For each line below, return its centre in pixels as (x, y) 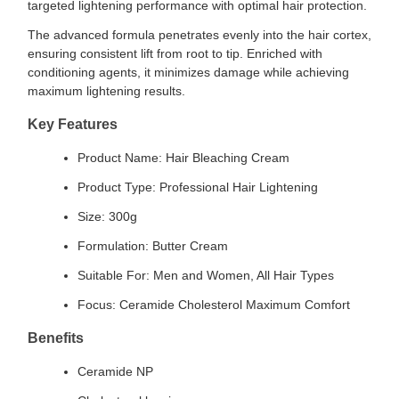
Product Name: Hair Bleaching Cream (183, 158)
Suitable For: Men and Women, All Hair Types (206, 275)
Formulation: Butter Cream (153, 246)
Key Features (73, 124)
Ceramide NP (115, 371)
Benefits (56, 338)
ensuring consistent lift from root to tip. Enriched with (175, 53)
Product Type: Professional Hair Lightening (198, 187)
